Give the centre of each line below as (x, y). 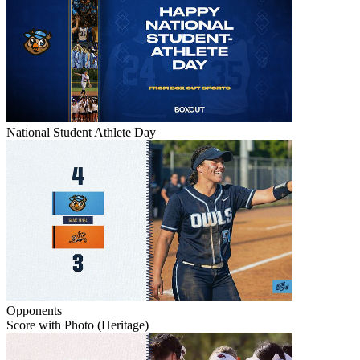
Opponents (34, 310)
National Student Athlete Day (81, 132)
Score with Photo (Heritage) (78, 325)
